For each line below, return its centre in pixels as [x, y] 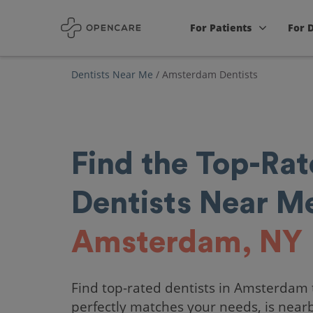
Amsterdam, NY [187, 242]
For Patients [221, 28]
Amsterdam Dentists [210, 74]
